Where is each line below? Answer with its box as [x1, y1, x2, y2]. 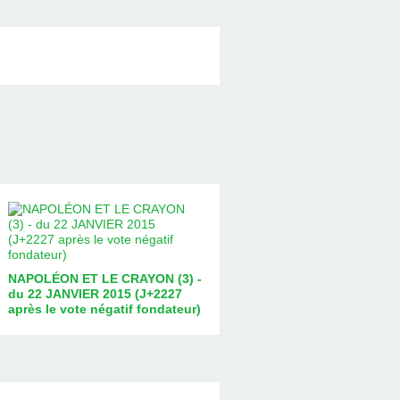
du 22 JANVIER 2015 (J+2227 [7, 286, 182, 301]
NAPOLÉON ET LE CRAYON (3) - [7, 271, 202, 286]
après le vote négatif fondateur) [7, 301, 201, 316]
